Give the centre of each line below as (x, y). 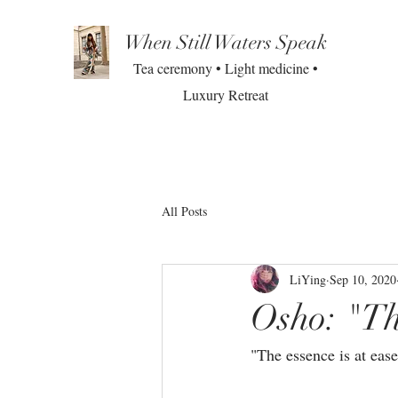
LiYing (308, 279)
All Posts (184, 211)
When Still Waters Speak (226, 42)
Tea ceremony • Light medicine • (225, 68)
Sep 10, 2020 (363, 279)
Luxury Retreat (225, 95)
